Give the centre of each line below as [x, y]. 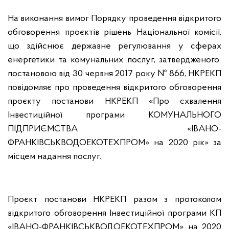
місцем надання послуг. [54, 157]
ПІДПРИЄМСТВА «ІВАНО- [114, 129]
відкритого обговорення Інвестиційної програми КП [114, 213]
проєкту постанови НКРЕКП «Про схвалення [114, 101]
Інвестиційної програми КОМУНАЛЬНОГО [114, 115]
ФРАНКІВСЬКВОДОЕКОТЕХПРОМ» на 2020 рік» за [114, 143]
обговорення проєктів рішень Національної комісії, [114, 32]
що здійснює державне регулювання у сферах [114, 46]
